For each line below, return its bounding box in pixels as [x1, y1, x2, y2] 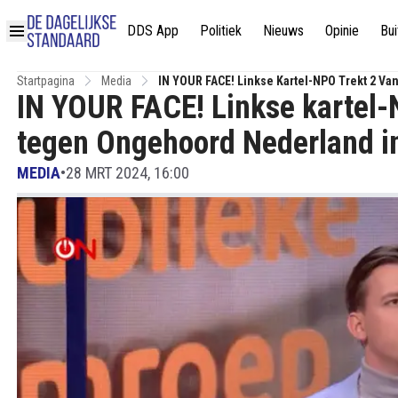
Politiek [200, 21, 242, 39]
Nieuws [263, 21, 304, 39]
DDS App [127, 21, 179, 39]
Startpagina [17, 74, 75, 88]
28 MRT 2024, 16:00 [66, 163, 189, 182]
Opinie [325, 21, 359, 39]
